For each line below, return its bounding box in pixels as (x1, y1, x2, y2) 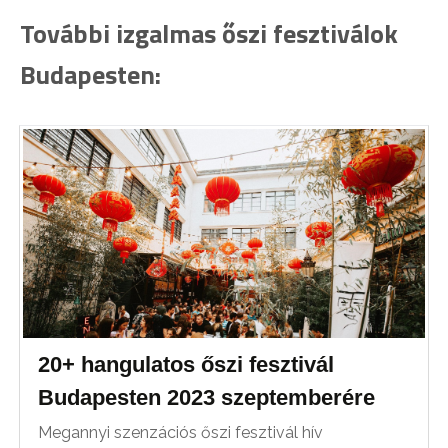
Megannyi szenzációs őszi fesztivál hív (38, 423, 324, 443)
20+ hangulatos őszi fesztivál (38, 352, 335, 378)
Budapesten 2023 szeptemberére (38, 385, 376, 411)
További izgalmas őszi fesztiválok (20, 13, 398, 53)
